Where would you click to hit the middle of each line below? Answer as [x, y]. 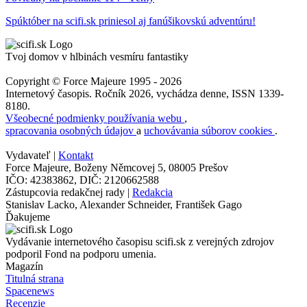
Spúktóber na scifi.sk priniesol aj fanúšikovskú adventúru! [131, 21]
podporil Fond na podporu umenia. [81, 254]
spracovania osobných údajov [71, 130]
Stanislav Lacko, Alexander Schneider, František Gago [124, 204]
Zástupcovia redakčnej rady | [69, 192]
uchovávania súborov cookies [209, 130]
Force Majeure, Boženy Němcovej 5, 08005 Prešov [117, 167]
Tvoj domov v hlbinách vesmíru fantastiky [97, 56]
